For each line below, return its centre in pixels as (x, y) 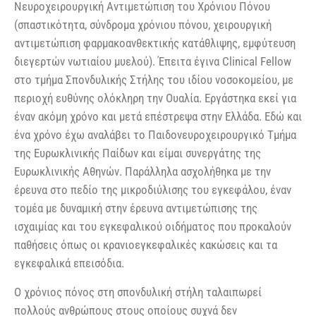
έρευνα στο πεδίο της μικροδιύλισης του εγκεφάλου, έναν (153, 190)
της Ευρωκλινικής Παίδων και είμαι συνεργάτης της (138, 153)
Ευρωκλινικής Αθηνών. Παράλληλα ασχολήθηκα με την (142, 172)
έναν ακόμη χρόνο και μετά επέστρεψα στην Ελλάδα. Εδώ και (158, 117)
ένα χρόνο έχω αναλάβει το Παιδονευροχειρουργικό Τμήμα (155, 135)
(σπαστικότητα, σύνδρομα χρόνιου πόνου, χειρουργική (143, 25)
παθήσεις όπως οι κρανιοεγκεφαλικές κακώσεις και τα (146, 245)
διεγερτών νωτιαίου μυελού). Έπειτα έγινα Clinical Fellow (153, 62)
